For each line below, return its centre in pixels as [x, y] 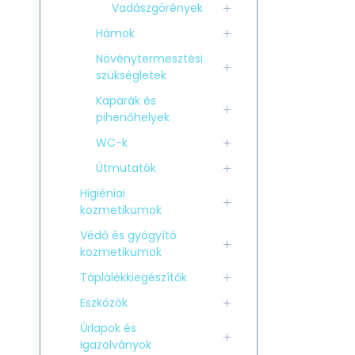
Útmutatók [126, 168]
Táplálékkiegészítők [134, 277]
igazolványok [116, 345]
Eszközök [104, 303]
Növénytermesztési [149, 59]
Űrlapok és [108, 328]
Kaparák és [126, 101]
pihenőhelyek [133, 117]
